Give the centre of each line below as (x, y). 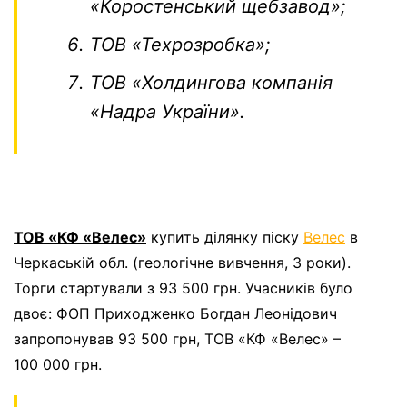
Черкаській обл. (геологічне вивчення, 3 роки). (182, 262)
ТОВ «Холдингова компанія (211, 82)
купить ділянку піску (225, 237)
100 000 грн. (58, 364)
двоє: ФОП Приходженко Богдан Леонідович (175, 313)
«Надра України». (168, 111)
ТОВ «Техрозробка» (178, 44)
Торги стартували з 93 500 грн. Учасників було (183, 288)
